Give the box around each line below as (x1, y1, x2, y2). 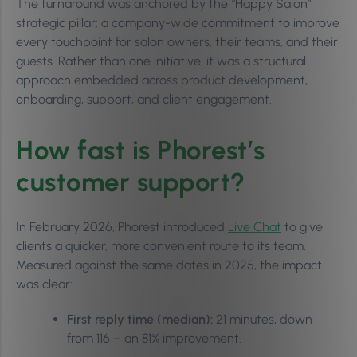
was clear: (16, 277, 76, 292)
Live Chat (228, 219, 281, 234)
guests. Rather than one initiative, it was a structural (16, 53, 306, 69)
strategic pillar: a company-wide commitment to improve (16, 15, 339, 30)
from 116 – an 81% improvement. (67, 331, 241, 346)
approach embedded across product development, (16, 73, 308, 88)
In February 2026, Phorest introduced (16, 219, 228, 234)
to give (281, 219, 323, 234)
